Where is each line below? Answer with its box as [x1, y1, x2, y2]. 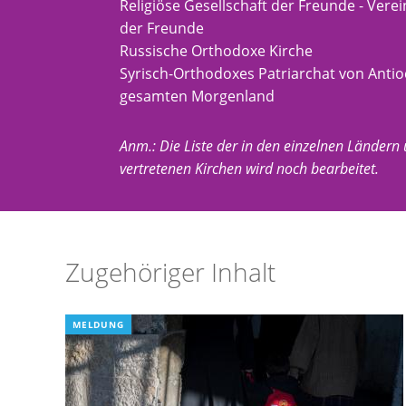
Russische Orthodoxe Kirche [120, 40, 313, 61]
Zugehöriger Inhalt [65, 255, 275, 290]
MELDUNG [72, 318, 124, 332]
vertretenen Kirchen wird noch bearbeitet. [120, 158, 379, 179]
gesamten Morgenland [120, 85, 275, 106]
